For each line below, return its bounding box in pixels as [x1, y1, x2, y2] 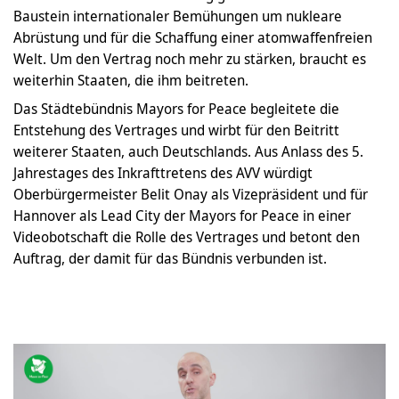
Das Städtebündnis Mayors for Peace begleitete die [13, 98, 339, 118]
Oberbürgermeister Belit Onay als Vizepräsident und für [13, 183, 368, 204]
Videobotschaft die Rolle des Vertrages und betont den [13, 226, 360, 247]
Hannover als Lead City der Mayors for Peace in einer [13, 205, 351, 225]
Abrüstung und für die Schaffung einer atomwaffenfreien [13, 27, 372, 47]
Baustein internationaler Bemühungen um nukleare [13, 5, 342, 26]
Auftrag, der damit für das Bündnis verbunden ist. [13, 248, 327, 268]
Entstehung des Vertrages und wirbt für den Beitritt [13, 119, 339, 140]
